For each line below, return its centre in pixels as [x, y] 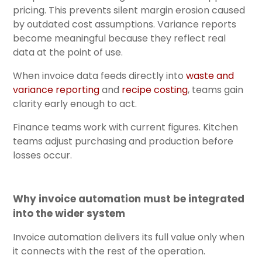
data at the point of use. [68, 52]
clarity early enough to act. [75, 104]
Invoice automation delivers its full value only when [129, 237]
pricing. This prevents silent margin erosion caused [129, 10]
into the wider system [69, 213]
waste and [210, 75]
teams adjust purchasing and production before [123, 141]
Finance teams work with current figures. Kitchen [125, 127]
